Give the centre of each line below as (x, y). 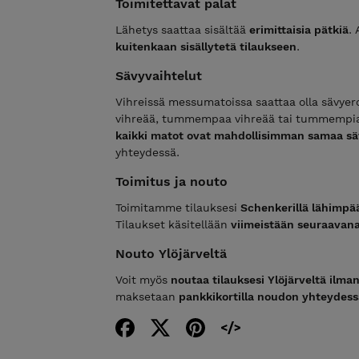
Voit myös (143, 279)
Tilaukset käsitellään (173, 224)
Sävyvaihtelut (159, 75)
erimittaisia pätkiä (299, 29)
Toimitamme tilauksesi (178, 207)
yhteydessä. (147, 152)
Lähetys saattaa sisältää (182, 29)
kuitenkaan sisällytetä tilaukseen (206, 46)
